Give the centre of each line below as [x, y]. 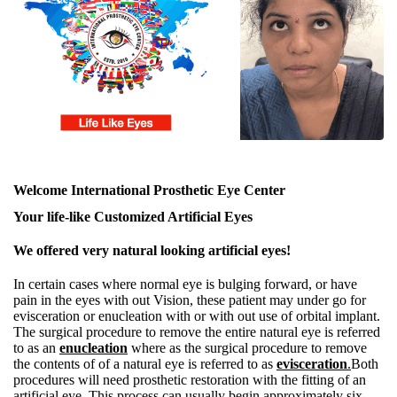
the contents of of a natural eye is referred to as [145, 364]
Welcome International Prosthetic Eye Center [149, 190]
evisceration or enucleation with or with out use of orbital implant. [197, 316]
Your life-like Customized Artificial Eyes [133, 217]
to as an [36, 348]
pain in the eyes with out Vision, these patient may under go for [190, 300]
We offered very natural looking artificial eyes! [152, 250]
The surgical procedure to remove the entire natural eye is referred [197, 332]
